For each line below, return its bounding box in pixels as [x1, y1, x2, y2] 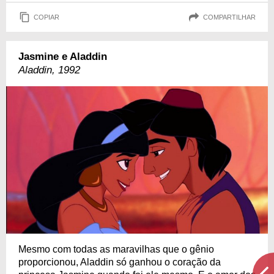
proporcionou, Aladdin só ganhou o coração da [18, 256, 221, 267]
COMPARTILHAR [203, 13, 256, 21]
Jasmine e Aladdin [18, 51, 107, 63]
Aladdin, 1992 [18, 64, 80, 76]
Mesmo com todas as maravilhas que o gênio [18, 243, 214, 254]
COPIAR [34, 13, 59, 21]
